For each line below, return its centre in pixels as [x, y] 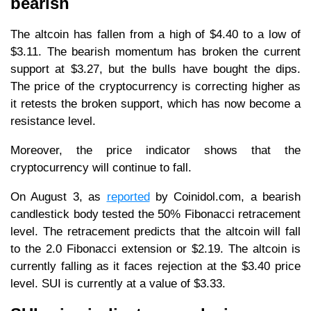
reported [128, 196]
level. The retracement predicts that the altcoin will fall [155, 231]
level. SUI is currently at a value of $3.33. [118, 283]
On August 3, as [59, 196]
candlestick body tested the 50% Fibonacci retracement [155, 214]
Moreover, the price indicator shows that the [155, 150]
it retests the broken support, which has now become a [155, 103]
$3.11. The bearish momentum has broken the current [155, 51]
